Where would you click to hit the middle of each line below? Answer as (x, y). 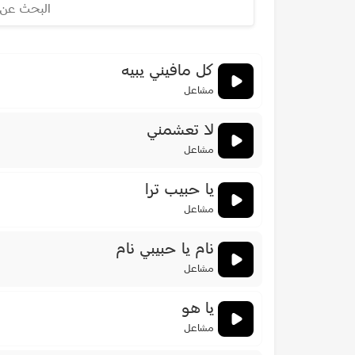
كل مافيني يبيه (168, 72)
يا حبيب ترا (179, 191)
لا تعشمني (180, 131)
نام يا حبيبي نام (165, 250)
